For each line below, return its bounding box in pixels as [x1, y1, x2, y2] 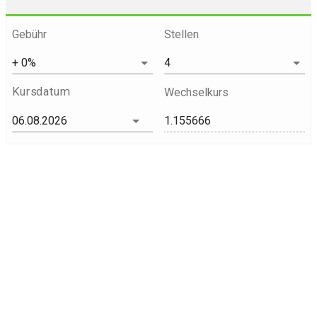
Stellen [164, 27, 199, 41]
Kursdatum [12, 84, 70, 98]
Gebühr [12, 27, 47, 41]
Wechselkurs [164, 85, 229, 99]
